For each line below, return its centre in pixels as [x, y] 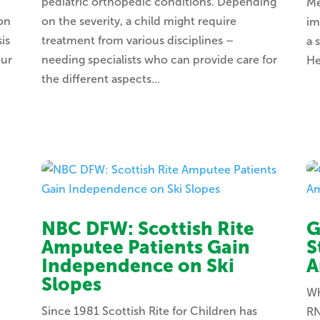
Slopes [71, 285]
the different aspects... [100, 79]
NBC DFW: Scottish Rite [147, 229]
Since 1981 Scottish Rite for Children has [149, 311]
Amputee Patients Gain [145, 248]
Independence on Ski [137, 266]
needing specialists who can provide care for [159, 60]
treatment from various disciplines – [137, 41]
